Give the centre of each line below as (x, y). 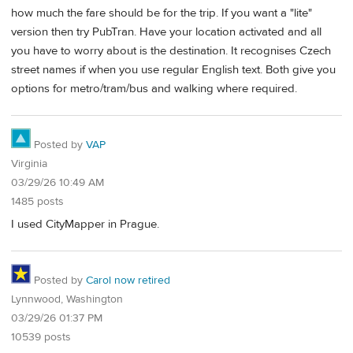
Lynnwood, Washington (67, 299)
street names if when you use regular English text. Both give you (173, 70)
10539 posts (41, 337)
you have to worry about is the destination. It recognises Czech (171, 51)
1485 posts (37, 202)
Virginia (29, 164)
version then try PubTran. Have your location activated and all (166, 32)
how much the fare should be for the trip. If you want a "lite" (162, 13)
